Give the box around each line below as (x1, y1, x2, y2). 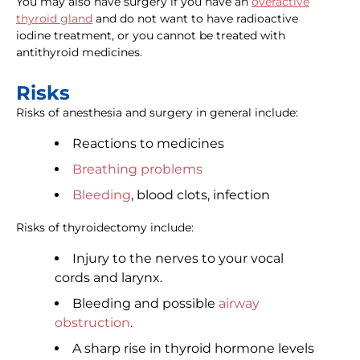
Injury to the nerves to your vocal (72, 251, 284, 267)
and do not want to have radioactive (92, 11, 298, 27)
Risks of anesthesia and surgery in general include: (16, 105, 298, 121)
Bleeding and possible (72, 296, 219, 312)
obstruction (55, 315, 130, 331)
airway (219, 296, 260, 312)
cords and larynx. (55, 270, 162, 286)
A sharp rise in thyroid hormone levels (72, 341, 314, 357)
